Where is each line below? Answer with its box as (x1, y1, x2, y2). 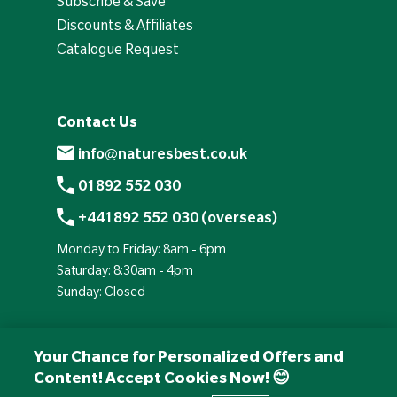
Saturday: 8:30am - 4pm (57, 262, 193, 279)
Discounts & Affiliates (57, 16, 193, 35)
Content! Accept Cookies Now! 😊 (34, 368, 291, 387)
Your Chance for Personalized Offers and (34, 346, 345, 366)
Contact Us (57, 113, 137, 131)
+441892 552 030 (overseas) (78, 208, 277, 227)
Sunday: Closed (57, 284, 145, 300)
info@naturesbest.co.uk (78, 144, 247, 163)
